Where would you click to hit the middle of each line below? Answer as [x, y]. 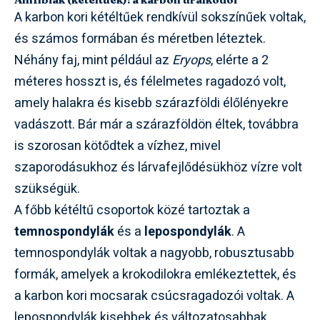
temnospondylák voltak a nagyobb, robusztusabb [154, 253]
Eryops [191, 60]
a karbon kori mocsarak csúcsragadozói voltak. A [154, 296]
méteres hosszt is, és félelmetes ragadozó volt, [150, 81]
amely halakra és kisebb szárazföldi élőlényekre [151, 103]
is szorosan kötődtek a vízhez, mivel [117, 146]
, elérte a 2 [240, 60]
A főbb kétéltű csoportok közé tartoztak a [132, 210]
